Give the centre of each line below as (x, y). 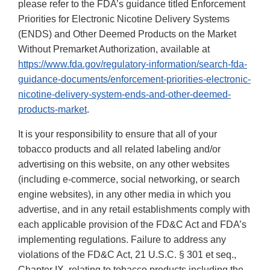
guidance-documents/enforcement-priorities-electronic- (134, 80)
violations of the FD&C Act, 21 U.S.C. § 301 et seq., (127, 255)
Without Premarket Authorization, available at (114, 49)
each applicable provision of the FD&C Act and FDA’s (132, 225)
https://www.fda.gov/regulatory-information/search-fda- (133, 64)
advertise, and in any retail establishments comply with (134, 210)
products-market (52, 110)
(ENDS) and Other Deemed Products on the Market (127, 34)
